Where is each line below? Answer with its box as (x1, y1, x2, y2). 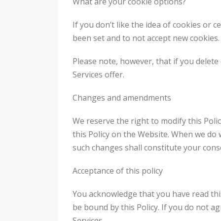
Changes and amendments (73, 92, 171, 103)
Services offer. (73, 69, 124, 80)
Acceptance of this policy (73, 165, 163, 176)
